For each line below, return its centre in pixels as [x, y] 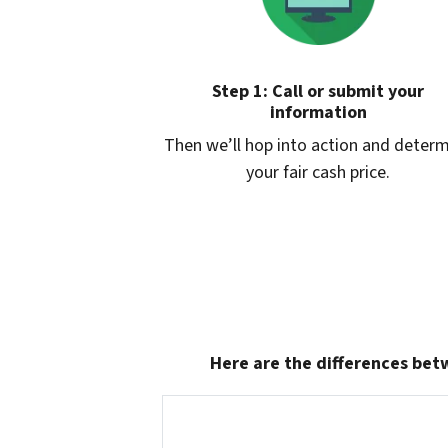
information [318, 112]
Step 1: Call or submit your [318, 91]
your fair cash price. [318, 172]
